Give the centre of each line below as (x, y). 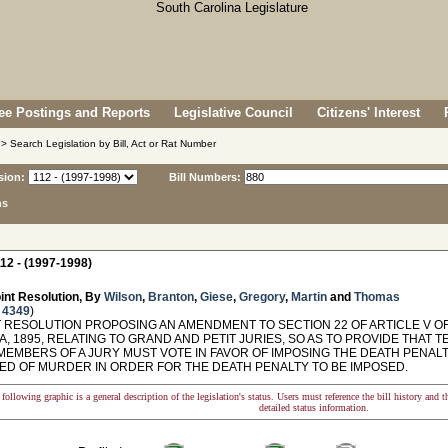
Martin (309, 297)
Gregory (262, 297)
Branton (171, 297)
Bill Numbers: (205, 177)
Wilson (123, 297)
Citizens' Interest (368, 112)
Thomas (377, 297)
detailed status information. (314, 407)
